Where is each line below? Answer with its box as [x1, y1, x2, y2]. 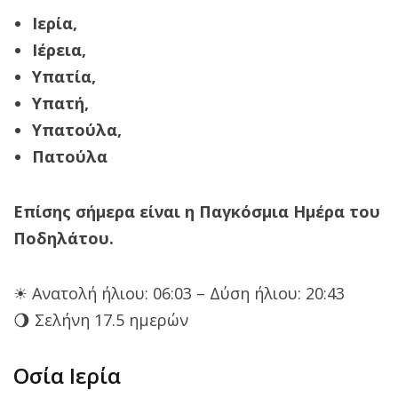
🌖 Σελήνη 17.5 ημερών [13, 308, 188, 330]
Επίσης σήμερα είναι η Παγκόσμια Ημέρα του [13, 200, 380, 222]
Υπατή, [31, 92, 89, 114]
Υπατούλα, [31, 118, 122, 140]
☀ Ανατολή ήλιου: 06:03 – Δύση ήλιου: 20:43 [13, 282, 345, 304]
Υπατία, [31, 65, 96, 87]
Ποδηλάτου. [13, 227, 114, 249]
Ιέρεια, [31, 38, 86, 60]
